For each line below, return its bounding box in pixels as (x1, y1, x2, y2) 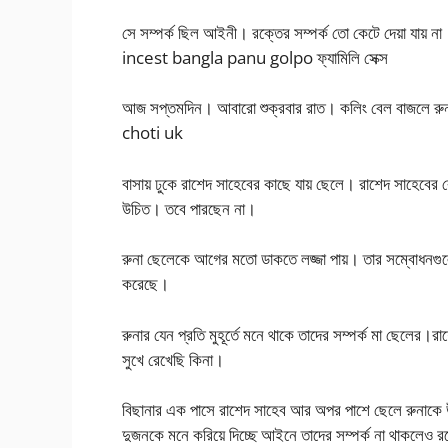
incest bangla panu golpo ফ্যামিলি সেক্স (122, 45, 388, 69)
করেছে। (122, 272, 169, 296)
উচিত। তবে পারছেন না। (122, 196, 256, 220)
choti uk (122, 121, 183, 145)
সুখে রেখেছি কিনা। (122, 347, 224, 371)
